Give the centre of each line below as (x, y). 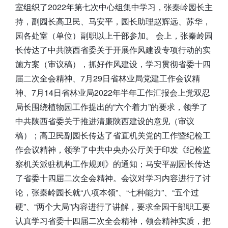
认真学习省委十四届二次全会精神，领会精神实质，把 (113, 220)
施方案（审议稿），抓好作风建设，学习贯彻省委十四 (113, 64)
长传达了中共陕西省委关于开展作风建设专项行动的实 (113, 49)
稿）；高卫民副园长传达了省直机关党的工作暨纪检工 (113, 135)
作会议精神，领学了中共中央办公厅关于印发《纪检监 (113, 149)
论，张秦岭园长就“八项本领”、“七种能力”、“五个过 (107, 192)
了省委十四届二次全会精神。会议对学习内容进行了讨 (113, 178)
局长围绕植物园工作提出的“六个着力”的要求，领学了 (111, 106)
